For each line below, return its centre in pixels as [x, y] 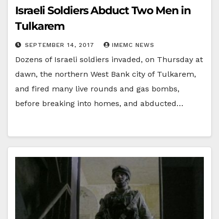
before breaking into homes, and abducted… [99, 103]
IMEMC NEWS [133, 45]
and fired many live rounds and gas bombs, [97, 88]
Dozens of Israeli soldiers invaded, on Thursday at [109, 59]
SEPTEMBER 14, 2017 [61, 45]
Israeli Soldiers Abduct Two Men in [103, 10]
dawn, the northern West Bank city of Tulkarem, [106, 74]
